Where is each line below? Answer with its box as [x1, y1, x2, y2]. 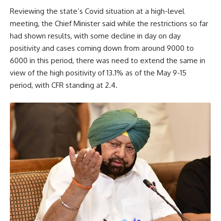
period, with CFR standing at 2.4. [10, 80, 117, 90]
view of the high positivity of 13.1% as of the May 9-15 [10, 68, 186, 78]
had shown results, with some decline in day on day [10, 31, 181, 41]
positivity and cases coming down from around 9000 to [10, 43, 194, 53]
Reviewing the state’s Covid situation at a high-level [10, 6, 184, 16]
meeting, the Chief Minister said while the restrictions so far [10, 19, 208, 29]
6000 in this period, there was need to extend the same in [10, 56, 205, 66]
